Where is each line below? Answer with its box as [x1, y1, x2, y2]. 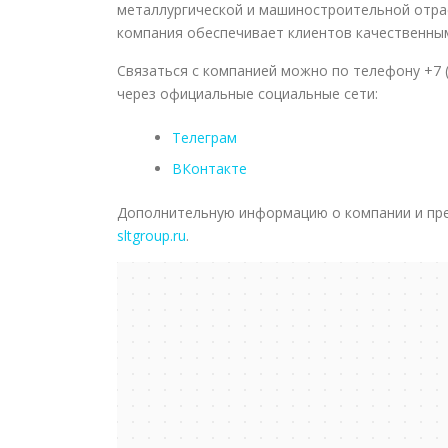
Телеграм [172, 128, 237, 148]
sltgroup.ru [117, 226, 186, 246]
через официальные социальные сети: [117, 84, 378, 104]
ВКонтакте [172, 159, 247, 179]
